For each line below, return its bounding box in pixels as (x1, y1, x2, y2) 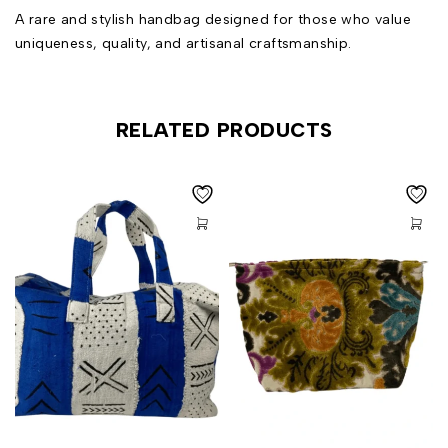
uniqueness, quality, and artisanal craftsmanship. (15, 34, 352, 52)
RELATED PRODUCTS (115, 117, 333, 142)
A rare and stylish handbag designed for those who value (15, 10, 411, 28)
